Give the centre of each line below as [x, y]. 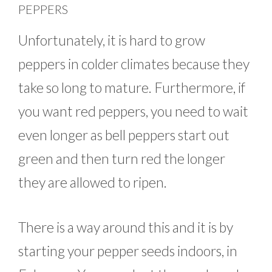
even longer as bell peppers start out [124, 135]
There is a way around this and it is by [126, 227]
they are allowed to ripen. [93, 182]
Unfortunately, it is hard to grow [112, 40]
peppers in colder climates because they [134, 64]
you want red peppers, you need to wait [133, 111]
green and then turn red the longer [122, 159]
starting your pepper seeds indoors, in [128, 250]
